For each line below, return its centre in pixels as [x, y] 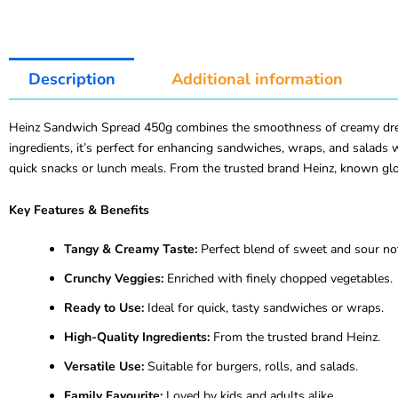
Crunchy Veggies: [114, 278]
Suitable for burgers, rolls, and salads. [251, 366]
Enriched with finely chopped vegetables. [278, 278]
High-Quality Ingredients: [137, 337]
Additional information [257, 79]
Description [72, 79]
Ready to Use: [104, 307]
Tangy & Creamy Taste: [131, 249]
